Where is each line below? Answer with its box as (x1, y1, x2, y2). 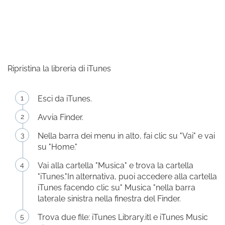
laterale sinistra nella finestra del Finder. (38, 194, 181, 203)
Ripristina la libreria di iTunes (8, 64, 111, 73)
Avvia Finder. (38, 113, 83, 122)
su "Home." (38, 142, 77, 152)
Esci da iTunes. (38, 94, 92, 103)
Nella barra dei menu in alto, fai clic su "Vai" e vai (38, 131, 215, 141)
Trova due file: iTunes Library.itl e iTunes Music (38, 212, 208, 222)
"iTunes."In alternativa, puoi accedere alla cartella (38, 172, 217, 181)
